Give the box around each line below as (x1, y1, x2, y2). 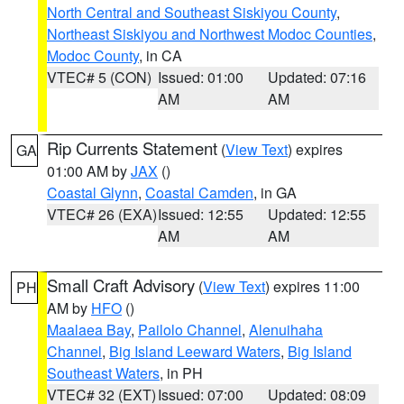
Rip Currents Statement (47, 136, 217, 160)
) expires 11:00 (265, 276, 360, 297)
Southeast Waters (47, 363, 160, 383)
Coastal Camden (145, 182, 253, 203)
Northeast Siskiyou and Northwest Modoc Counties (47, 23, 372, 44)
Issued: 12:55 (157, 204, 243, 225)
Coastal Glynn (47, 182, 138, 203)
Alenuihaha (249, 319, 323, 340)
